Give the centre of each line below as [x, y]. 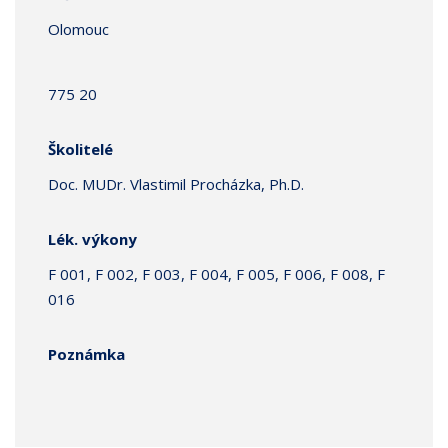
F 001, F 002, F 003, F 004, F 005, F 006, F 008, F [216, 274]
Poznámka [86, 354]
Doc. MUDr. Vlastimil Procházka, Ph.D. [176, 184]
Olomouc [78, 29]
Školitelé [80, 149]
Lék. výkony [92, 239]
